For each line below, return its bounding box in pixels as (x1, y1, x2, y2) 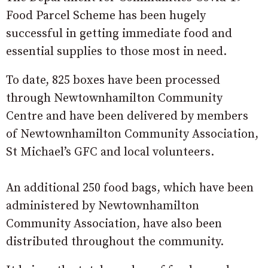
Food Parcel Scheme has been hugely (6, 8, 206, 23)
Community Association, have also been (6, 216, 222, 232)
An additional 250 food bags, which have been (6, 180, 254, 196)
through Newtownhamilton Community (6, 90, 223, 106)
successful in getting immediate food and (6, 26, 232, 41)
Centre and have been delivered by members (6, 108, 248, 124)
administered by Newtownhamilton (6, 198, 199, 214)
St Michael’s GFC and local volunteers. (6, 144, 214, 160)
